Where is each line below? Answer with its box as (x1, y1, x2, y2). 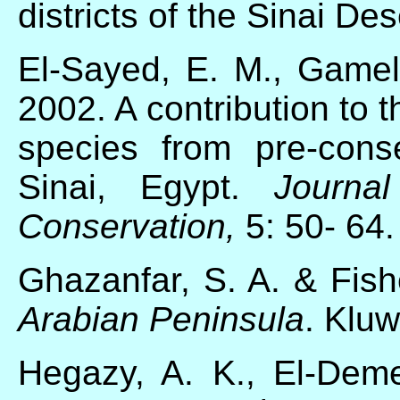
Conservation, (18, 206, 236, 246)
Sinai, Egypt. (18, 167, 274, 206)
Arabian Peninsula (18, 299, 304, 338)
